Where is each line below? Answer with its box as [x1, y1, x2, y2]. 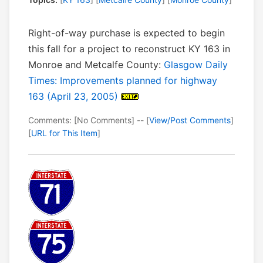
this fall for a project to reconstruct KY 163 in [28, 43, 230, 55]
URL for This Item [31, 128, 97, 139]
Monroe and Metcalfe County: [28, 59, 164, 71]
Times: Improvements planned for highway [28, 75, 217, 87]
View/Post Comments [149, 115, 231, 126]
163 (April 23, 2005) [28, 90, 118, 103]
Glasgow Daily [164, 59, 228, 71]
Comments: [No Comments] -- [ [28, 115, 149, 126]
